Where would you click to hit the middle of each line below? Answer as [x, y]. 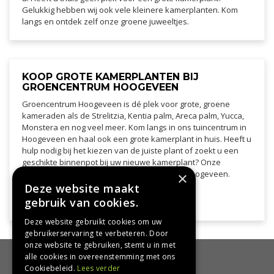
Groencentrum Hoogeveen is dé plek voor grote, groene [126, 104]
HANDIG [31, 257]
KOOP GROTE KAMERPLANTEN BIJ [110, 76]
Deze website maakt [82, 188]
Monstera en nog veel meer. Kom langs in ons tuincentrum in [134, 127]
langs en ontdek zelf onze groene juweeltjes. [106, 21]
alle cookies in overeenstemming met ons [100, 257]
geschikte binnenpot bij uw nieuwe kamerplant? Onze [121, 162]
